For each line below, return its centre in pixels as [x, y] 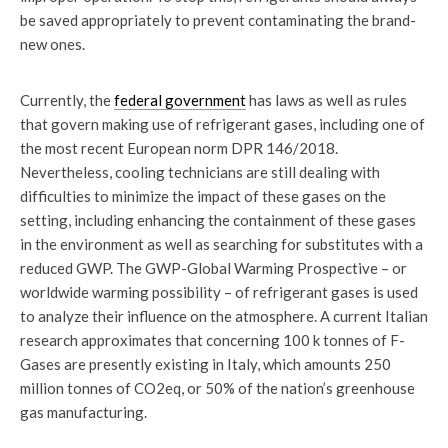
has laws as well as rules [326, 100]
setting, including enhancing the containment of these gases [218, 220]
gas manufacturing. [83, 412]
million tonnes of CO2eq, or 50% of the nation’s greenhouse [217, 388]
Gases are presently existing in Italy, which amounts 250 [205, 364]
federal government [180, 100]
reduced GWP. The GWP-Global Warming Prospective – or [213, 268]
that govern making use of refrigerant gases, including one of [222, 124]
